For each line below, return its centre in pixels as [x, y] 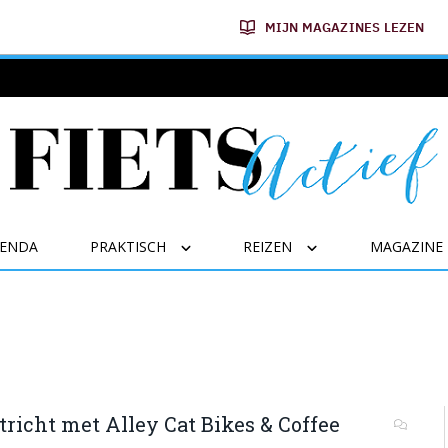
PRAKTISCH [127, 246]
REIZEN [268, 246]
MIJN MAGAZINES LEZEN [344, 27]
